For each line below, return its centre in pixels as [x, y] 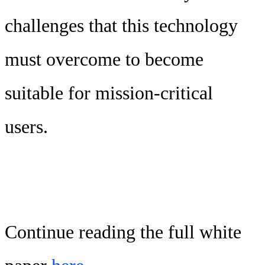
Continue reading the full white [123, 232]
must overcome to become [104, 59]
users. [29, 127]
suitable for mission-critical [109, 93]
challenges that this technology [121, 26]
